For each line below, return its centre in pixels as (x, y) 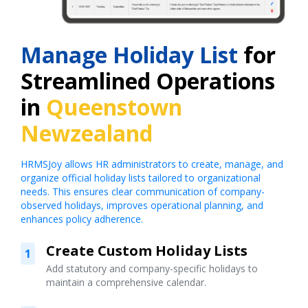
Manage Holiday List (129, 55)
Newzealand (87, 133)
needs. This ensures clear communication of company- (143, 192)
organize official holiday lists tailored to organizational (141, 178)
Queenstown (114, 107)
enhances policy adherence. (82, 219)
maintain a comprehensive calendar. (126, 283)
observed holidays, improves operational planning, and (142, 206)
